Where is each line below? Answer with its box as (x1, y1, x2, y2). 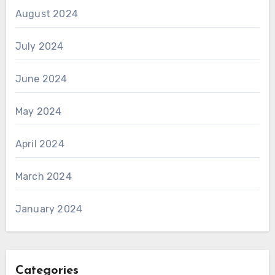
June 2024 (15, 72, 68, 85)
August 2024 (15, 7, 78, 20)
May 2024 (15, 105, 62, 117)
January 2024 (15, 203, 83, 215)
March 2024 (15, 170, 72, 182)
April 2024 (15, 137, 64, 150)
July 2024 (15, 40, 64, 52)
